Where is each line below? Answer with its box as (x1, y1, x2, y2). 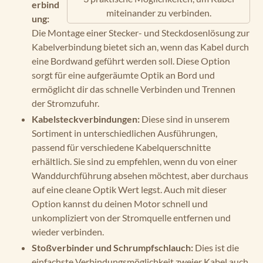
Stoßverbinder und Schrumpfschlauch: (32, 242, 193, 254)
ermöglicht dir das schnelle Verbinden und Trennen (32, 83, 235, 95)
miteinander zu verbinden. (106, 7, 211, 19)
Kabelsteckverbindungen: (32, 113, 140, 125)
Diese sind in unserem (140, 113, 230, 125)
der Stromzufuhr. (32, 97, 99, 109)
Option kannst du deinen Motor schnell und (32, 198, 208, 210)
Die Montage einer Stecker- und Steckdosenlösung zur (32, 27, 249, 39)
